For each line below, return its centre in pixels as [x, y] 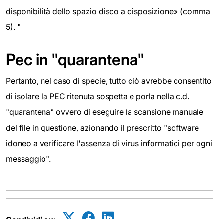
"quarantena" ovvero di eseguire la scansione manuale [105, 112]
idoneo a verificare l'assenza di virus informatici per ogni [109, 143]
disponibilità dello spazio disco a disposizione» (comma [108, 11]
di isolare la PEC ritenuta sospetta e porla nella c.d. [98, 96]
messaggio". [28, 159]
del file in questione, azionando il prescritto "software [102, 127]
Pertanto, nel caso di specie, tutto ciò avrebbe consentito [109, 80]
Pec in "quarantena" [75, 59]
